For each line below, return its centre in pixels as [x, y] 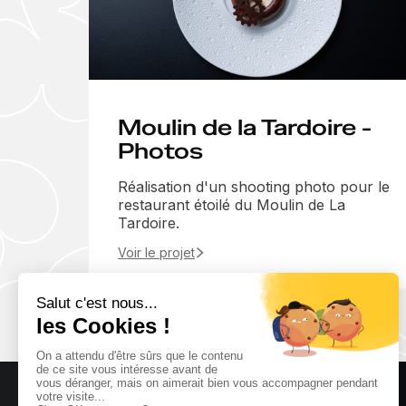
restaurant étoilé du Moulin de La [232, 205]
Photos [160, 151]
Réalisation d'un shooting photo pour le [254, 187]
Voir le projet [156, 253]
